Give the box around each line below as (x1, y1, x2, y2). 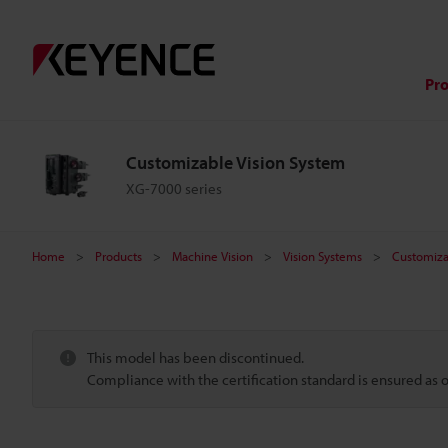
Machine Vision (172, 248, 253, 264)
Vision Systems (283, 248, 362, 264)
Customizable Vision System (126, 151, 345, 174)
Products (95, 248, 142, 264)
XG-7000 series (126, 179, 222, 198)
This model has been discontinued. (87, 348, 304, 367)
